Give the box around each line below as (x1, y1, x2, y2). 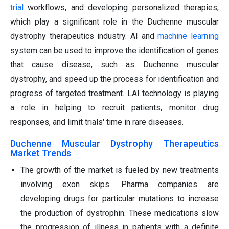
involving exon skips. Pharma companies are (20, 179, 219, 190)
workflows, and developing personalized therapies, (24, 3, 219, 13)
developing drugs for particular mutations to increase (20, 194, 219, 204)
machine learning (157, 31, 219, 41)
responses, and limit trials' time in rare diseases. (10, 117, 184, 127)
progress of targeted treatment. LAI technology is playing (10, 88, 219, 99)
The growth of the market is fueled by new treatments (20, 165, 219, 175)
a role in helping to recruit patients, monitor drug (10, 103, 219, 113)
